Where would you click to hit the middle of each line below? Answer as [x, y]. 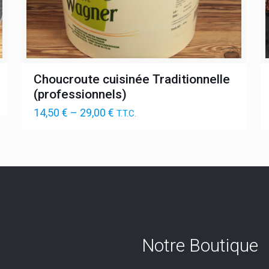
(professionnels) [80, 95]
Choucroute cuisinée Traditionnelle [132, 80]
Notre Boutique [200, 246]
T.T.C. [127, 114]
